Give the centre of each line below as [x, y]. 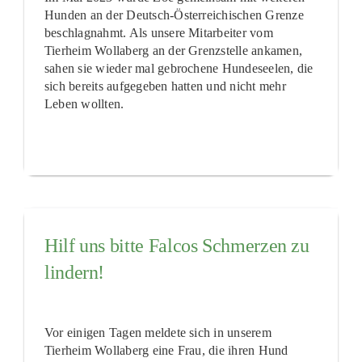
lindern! [74, 272]
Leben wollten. [84, 103]
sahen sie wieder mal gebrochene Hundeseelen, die [179, 68]
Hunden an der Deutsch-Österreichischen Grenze [174, 15]
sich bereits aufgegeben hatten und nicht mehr [165, 86]
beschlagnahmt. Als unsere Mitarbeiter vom [158, 32]
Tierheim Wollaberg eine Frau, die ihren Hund [166, 350]
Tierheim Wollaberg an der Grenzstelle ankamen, [173, 50]
